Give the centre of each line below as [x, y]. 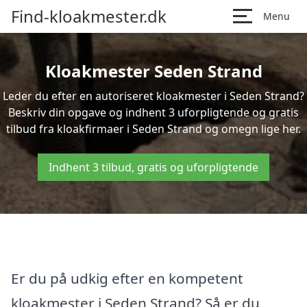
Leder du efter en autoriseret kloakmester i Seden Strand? [153, 96]
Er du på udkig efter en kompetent [127, 278]
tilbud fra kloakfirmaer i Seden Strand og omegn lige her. [153, 129]
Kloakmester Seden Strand [153, 71]
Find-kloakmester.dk [89, 16]
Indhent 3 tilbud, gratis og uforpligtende [153, 167]
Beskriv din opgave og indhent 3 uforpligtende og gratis [153, 112]
